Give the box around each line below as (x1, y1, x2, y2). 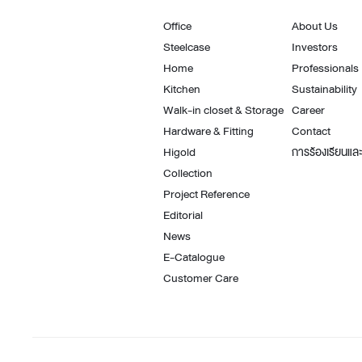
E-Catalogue (163, 247, 225, 267)
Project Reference (163, 184, 250, 204)
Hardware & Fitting (163, 121, 254, 141)
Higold (163, 142, 196, 162)
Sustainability (291, 79, 357, 99)
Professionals (291, 58, 359, 78)
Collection (163, 163, 213, 183)
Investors (291, 37, 338, 57)
